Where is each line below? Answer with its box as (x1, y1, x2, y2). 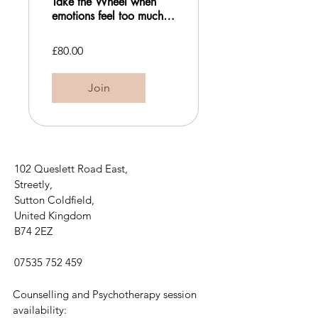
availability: (13, 302, 67, 317)
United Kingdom (14, 208, 92, 222)
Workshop (52, 36, 102, 52)
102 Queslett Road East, (14, 161, 131, 175)
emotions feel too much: (52, 8, 167, 23)
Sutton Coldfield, (14, 192, 94, 207)
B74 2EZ (14, 224, 53, 238)
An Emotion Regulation (52, 22, 163, 38)
